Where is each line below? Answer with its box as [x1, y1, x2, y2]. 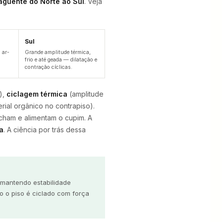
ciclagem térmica [6, 90, 67, 98]
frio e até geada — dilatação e [24, 56, 97, 63]
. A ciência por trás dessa [3, 125, 86, 134]
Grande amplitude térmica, [24, 49, 91, 55]
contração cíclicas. [24, 64, 72, 70]
